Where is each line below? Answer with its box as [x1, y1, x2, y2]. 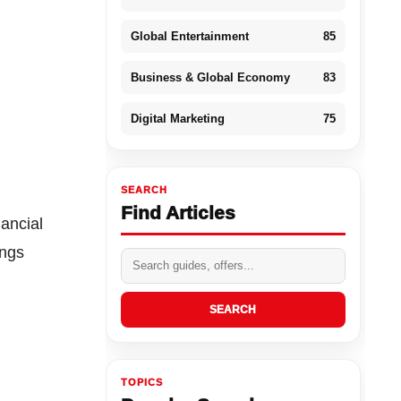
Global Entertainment [130, 29, 249, 43]
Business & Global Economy [130, 70, 290, 84]
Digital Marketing [130, 111, 225, 125]
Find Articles [120, 201, 235, 223]
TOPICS [120, 376, 163, 388]
